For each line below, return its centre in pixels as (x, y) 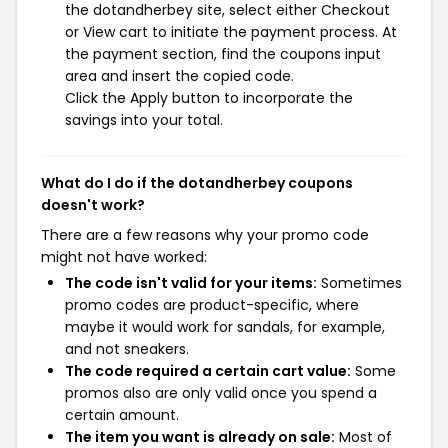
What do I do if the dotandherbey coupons (197, 183)
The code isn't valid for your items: (191, 283)
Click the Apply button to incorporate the (209, 98)
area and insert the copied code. (179, 76)
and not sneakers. (127, 349)
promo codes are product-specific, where (212, 305)
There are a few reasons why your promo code (205, 235)
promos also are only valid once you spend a (221, 393)
